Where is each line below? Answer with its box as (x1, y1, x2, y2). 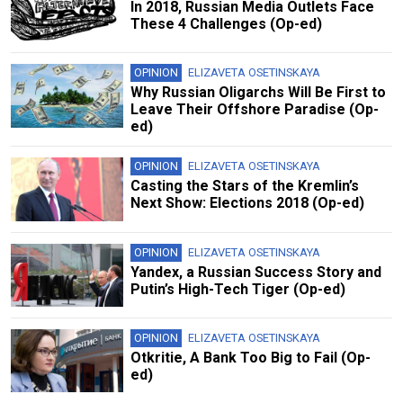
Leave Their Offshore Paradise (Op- (130, 101, 379, 119)
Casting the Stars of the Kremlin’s (130, 177, 359, 195)
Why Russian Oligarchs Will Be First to (130, 84, 386, 102)
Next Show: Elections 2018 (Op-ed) (130, 194, 364, 212)
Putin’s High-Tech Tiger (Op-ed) (130, 280, 345, 298)
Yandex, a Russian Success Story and (130, 263, 381, 281)
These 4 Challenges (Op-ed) (130, 15, 322, 33)
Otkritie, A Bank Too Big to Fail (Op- (130, 348, 371, 366)
